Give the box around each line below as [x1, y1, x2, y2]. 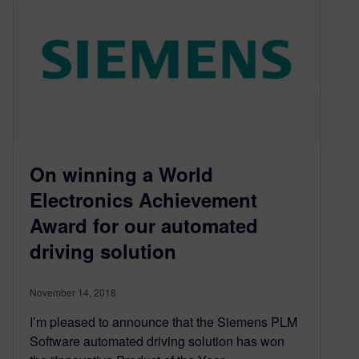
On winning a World [30, 160, 213, 188]
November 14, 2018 [30, 285, 116, 300]
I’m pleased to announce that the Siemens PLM [30, 313, 297, 332]
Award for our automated [30, 212, 258, 240]
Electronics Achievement [30, 186, 257, 214]
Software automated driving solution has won [30, 332, 284, 351]
